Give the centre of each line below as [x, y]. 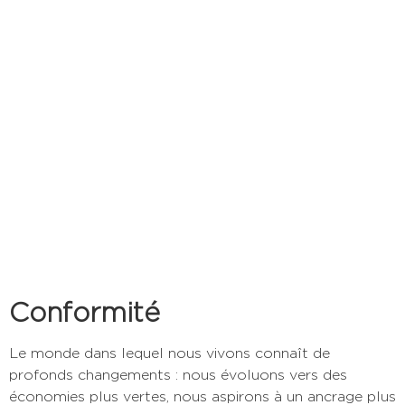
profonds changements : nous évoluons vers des [178, 375]
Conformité [85, 312]
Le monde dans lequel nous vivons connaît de [170, 353]
